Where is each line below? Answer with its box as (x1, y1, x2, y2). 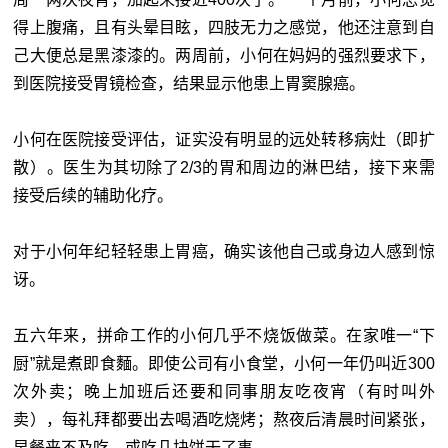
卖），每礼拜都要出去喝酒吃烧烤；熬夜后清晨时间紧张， (13, 411, 435, 429)
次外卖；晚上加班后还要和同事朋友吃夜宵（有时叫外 (13, 383, 435, 401)
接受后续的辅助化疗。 (13, 187, 174, 205)
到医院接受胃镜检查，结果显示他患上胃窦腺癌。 (13, 75, 366, 93)
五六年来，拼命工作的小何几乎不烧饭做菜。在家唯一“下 (13, 327, 435, 345)
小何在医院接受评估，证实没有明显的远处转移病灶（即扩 (13, 131, 435, 149)
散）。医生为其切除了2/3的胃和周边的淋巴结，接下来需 (13, 159, 435, 177)
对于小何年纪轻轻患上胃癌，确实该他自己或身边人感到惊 (13, 243, 435, 261)
